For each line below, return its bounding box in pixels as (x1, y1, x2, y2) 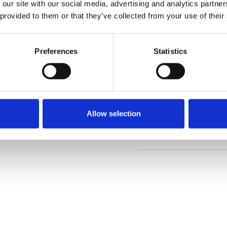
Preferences (34, 47, 78, 56)
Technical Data (139, 104, 195, 113)
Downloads (139, 131, 181, 141)
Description (139, 77, 182, 86)
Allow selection (86, 109, 141, 118)
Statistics (154, 47, 187, 56)
